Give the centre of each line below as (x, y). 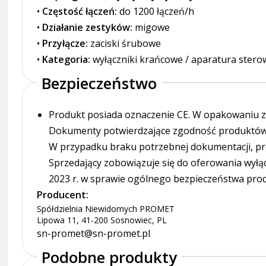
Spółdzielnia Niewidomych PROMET (106, 208)
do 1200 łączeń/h (156, 11)
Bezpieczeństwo (99, 83)
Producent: (63, 194)
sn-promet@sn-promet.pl (94, 233)
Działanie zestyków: (88, 27)
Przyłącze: (65, 43)
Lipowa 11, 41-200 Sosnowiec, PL (102, 220)
